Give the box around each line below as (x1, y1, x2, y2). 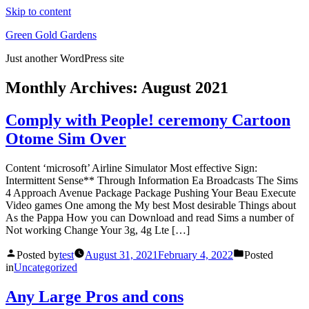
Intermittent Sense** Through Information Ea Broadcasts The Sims (6, 174, 298, 186)
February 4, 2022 (158, 248, 233, 261)
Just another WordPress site (6, 52, 124, 64)
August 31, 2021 (85, 248, 158, 261)
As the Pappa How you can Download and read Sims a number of (6, 211, 294, 223)
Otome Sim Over (6, 129, 126, 148)
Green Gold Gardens (6, 29, 97, 41)
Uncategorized (14, 261, 77, 273)
